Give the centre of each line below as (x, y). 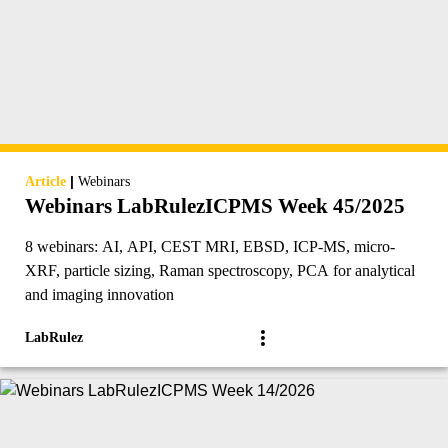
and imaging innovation (99, 295)
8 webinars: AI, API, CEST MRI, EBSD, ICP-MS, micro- (210, 247)
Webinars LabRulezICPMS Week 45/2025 (215, 206)
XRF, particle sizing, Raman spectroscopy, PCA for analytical (220, 271)
